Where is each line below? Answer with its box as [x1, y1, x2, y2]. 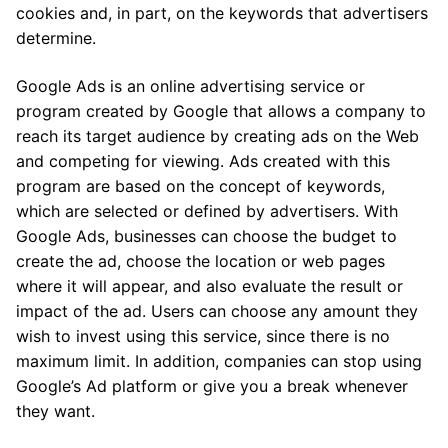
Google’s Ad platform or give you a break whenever [16, 375, 408, 396]
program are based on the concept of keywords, [16, 175, 385, 196]
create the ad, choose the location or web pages [16, 250, 385, 271]
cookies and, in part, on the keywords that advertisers [16, 2, 428, 23]
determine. [16, 27, 96, 48]
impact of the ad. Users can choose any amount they [16, 300, 418, 321]
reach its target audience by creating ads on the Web [16, 125, 419, 146]
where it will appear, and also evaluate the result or [16, 275, 403, 296]
